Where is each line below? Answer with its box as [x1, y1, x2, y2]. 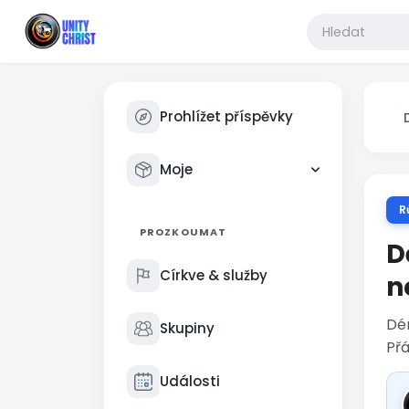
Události [160, 372, 220, 391]
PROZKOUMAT [140, 225, 226, 239]
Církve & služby [160, 266, 267, 285]
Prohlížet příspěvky [160, 107, 293, 126]
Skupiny [160, 319, 215, 338]
